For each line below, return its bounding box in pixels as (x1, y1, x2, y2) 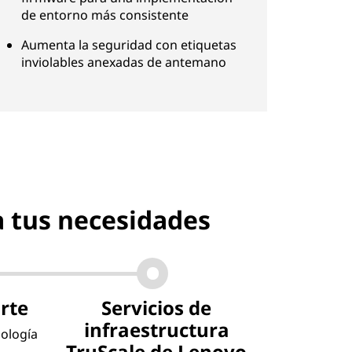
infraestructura (83, 317, 229, 343)
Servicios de (101, 295, 212, 321)
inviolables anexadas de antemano (21, 53, 227, 71)
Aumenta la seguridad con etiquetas (21, 36, 237, 53)
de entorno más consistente (21, 6, 189, 24)
